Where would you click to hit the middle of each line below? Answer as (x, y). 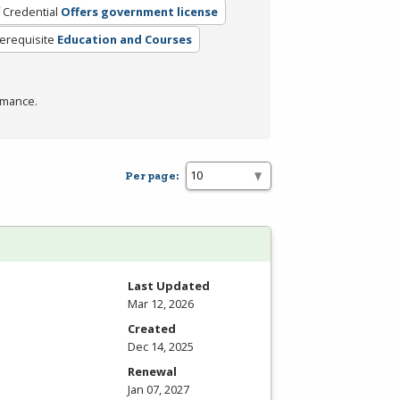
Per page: (152, 176)
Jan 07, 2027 (158, 389)
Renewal (152, 371)
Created (152, 328)
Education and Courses (124, 39)
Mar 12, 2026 (161, 303)
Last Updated (169, 285)
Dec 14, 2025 (161, 346)
